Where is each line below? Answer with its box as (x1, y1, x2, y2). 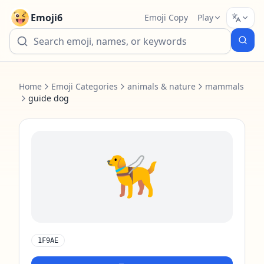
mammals (205, 81, 244, 92)
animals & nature (127, 81, 196, 92)
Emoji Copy (144, 12, 188, 23)
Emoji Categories (51, 81, 118, 92)
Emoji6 (31, 11, 62, 24)
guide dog (28, 93, 69, 104)
